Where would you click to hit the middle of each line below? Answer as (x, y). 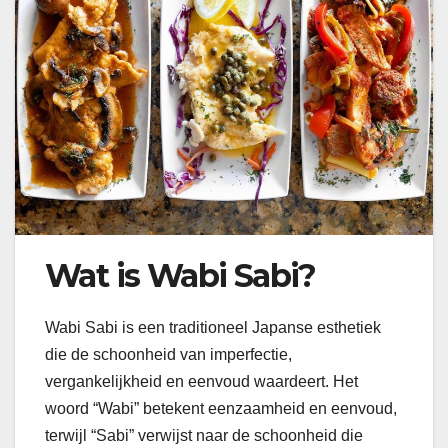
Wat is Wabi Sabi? (180, 276)
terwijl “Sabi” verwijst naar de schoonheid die (204, 436)
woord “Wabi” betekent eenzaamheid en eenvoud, (221, 409)
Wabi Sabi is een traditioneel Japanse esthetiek (213, 328)
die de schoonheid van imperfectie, (168, 355)
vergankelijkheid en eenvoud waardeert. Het (201, 382)
